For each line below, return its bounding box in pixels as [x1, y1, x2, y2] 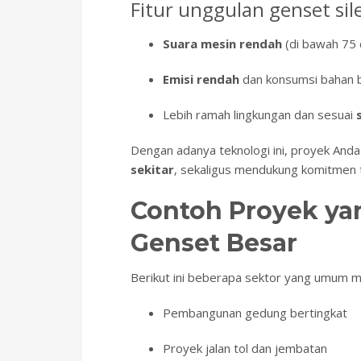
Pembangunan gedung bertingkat [163, 305, 347, 322]
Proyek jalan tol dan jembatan [163, 340, 327, 357]
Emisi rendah [163, 71, 239, 88]
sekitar [131, 161, 174, 178]
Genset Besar [131, 228, 297, 259]
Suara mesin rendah [163, 35, 282, 52]
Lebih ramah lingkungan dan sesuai [163, 106, 356, 123]
